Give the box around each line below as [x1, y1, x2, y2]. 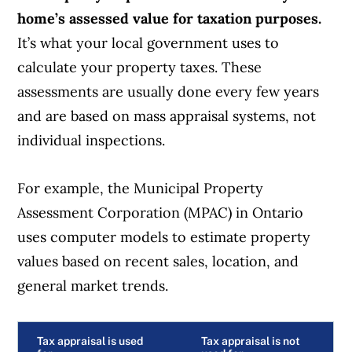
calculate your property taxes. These [17, 57, 262, 76]
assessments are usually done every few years [17, 82, 320, 101]
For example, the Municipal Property [17, 178, 264, 197]
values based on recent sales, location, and [17, 251, 299, 270]
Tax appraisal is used [37, 334, 144, 347]
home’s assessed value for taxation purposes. [17, 9, 322, 27]
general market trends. [17, 276, 169, 295]
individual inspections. [17, 130, 166, 149]
